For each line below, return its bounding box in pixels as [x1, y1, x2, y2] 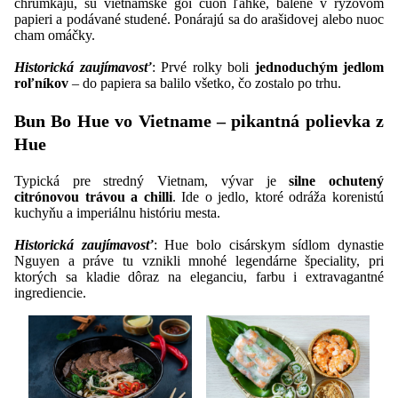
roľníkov [14, 75, 68, 91]
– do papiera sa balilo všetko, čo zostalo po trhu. [68, 75, 345, 91]
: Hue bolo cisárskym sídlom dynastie [153, 236, 385, 252]
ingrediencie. [14, 284, 86, 300]
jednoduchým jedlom [254, 59, 384, 75]
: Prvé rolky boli [151, 59, 255, 75]
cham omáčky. [14, 27, 95, 43]
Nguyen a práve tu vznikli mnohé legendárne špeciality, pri [14, 252, 384, 268]
